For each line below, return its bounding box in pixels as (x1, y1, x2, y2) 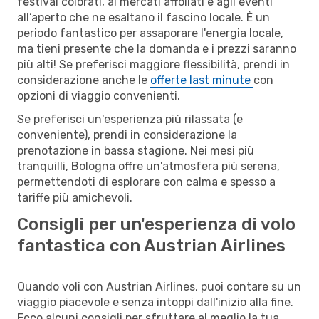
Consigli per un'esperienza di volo (17, 214, 296, 234)
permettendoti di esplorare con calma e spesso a (17, 174, 276, 189)
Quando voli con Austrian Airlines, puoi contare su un (17, 279, 301, 293)
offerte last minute (150, 73, 253, 87)
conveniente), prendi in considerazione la (17, 127, 237, 142)
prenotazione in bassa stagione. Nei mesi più (17, 143, 254, 157)
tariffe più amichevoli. (17, 190, 132, 204)
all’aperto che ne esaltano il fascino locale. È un (17, 10, 270, 24)
